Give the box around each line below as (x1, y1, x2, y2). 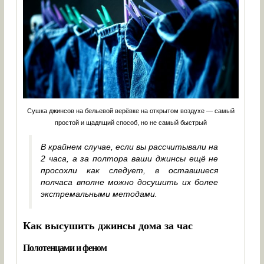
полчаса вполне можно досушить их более (41, 177, 219, 187)
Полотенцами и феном (23, 240, 107, 255)
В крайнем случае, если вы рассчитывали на (41, 142, 219, 152)
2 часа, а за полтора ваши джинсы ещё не (41, 154, 219, 164)
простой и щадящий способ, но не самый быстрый (55, 119, 207, 127)
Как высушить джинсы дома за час (23, 217, 193, 233)
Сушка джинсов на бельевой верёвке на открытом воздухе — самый (27, 107, 235, 115)
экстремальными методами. (41, 189, 158, 199)
